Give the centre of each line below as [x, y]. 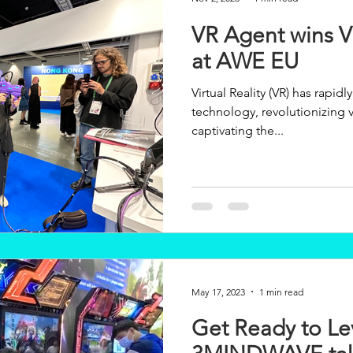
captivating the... [238, 130]
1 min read [281, 292]
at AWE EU [245, 61]
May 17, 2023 [218, 292]
